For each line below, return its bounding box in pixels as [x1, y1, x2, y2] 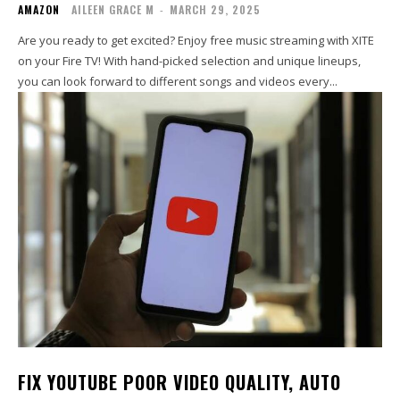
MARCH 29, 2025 [170, 2, 261, 18]
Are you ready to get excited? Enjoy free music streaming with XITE [18, 32, 374, 49]
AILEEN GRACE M [71, 2, 154, 18]
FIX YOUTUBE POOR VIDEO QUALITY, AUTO [18, 369, 341, 396]
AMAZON [18, 2, 60, 18]
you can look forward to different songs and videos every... [18, 73, 337, 90]
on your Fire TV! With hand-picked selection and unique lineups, [18, 53, 361, 70]
